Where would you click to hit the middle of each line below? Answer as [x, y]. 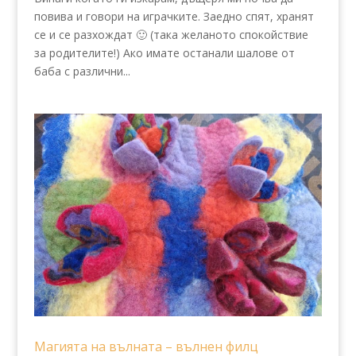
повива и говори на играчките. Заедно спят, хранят [174, 16]
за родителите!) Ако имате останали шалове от [164, 52]
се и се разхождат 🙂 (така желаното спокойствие [171, 34]
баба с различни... [82, 71]
